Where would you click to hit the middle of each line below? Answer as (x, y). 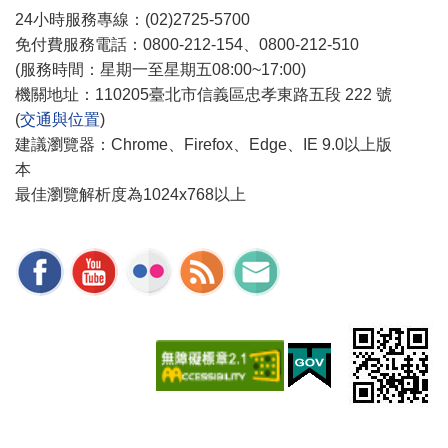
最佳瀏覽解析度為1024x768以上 (130, 195)
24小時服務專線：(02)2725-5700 (132, 20)
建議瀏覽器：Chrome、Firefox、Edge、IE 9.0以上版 (203, 145)
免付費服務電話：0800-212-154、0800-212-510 (195, 45)
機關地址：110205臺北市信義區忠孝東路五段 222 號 (203, 95)
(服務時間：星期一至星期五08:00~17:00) (160, 70)
